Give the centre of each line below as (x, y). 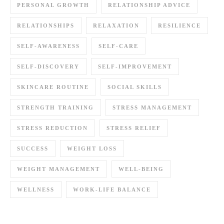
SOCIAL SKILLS (135, 87)
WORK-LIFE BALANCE (112, 189)
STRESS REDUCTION (52, 128)
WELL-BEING (141, 169)
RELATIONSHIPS (46, 25)
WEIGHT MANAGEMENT (58, 169)
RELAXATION (116, 25)
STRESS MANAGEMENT (152, 107)
